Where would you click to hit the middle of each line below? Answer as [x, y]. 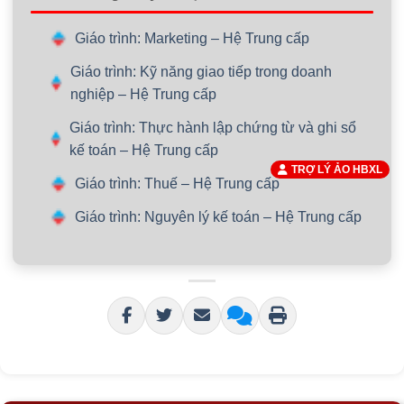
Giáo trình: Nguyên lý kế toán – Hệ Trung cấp [218, 217]
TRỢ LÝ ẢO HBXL [337, 170]
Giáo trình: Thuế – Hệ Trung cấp [177, 184]
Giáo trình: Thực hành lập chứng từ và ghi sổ [212, 128]
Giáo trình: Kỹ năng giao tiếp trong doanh [201, 72]
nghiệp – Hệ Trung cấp [143, 95]
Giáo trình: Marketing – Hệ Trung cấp [192, 39]
